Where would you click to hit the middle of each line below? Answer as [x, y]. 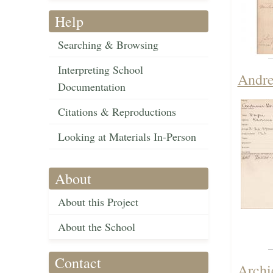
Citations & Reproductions [117, 112]
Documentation [92, 87]
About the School [97, 227]
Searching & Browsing [108, 45]
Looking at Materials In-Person [127, 137]
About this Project [98, 202]
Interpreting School [101, 70]
